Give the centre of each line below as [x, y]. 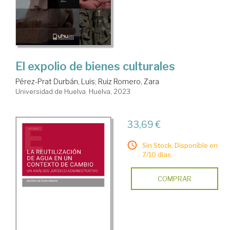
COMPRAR [174, 179]
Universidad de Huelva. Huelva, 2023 [73, 92]
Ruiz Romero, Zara [129, 82]
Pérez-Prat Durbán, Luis [55, 82]
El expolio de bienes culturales [95, 66]
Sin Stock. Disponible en [180, 146]
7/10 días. [157, 155]
